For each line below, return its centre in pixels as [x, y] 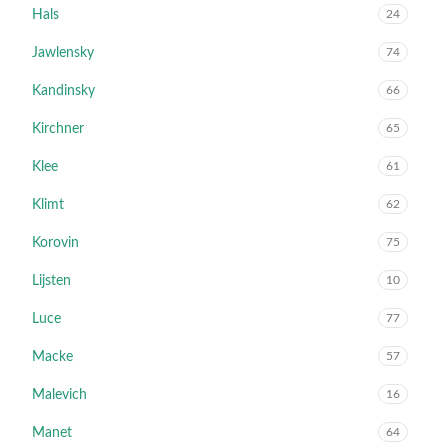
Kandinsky [63, 91]
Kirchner [58, 129]
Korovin [55, 243]
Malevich [59, 395]
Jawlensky [63, 53]
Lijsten [51, 281]
